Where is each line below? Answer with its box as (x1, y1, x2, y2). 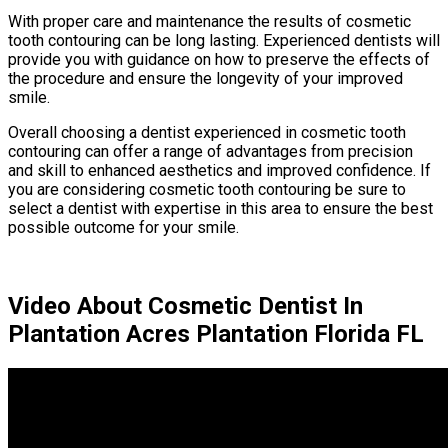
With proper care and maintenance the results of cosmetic (8, 11, 411, 31)
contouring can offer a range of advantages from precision (8, 141, 413, 161)
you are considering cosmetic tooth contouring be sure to (8, 179, 406, 199)
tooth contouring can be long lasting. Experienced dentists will (8, 30, 440, 50)
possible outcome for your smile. (8, 217, 239, 237)
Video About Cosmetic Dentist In (8, 291, 363, 320)
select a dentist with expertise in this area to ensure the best (8, 198, 433, 218)
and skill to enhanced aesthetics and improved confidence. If (8, 160, 431, 180)
